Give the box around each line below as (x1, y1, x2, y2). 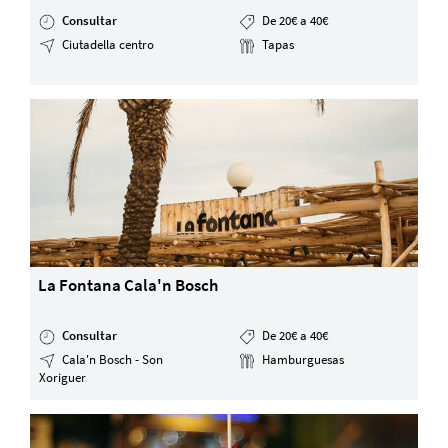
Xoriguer (39, 369, 87, 385)
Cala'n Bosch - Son (59, 351, 164, 367)
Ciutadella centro (59, 36, 155, 52)
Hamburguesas (258, 351, 344, 367)
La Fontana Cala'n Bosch (38, 274, 219, 297)
